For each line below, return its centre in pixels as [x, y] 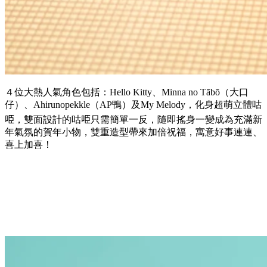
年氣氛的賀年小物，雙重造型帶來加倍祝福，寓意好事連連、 [133, 132]
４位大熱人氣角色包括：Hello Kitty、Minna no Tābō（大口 [127, 92]
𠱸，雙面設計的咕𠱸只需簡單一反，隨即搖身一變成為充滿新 [133, 119]
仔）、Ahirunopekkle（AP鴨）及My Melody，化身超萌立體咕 [133, 104]
